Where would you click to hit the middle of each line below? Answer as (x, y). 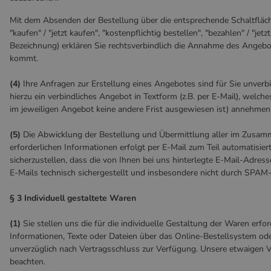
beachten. (28, 262)
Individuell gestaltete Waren (80, 198)
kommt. (24, 58)
